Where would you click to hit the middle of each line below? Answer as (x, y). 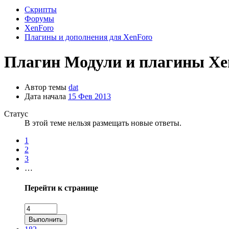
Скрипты (41, 9)
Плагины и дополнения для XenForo (88, 37)
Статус (16, 113)
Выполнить (46, 220)
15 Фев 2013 (89, 96)
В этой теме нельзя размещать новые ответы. (103, 123)
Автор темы (45, 87)
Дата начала (45, 96)
